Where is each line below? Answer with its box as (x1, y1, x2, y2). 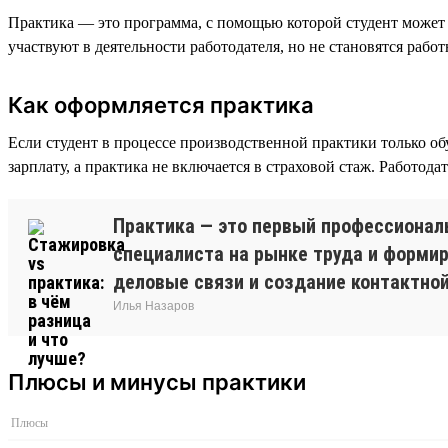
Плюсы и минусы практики (8, 368, 306, 395)
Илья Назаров (113, 298, 194, 313)
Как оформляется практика (8, 91, 314, 118)
